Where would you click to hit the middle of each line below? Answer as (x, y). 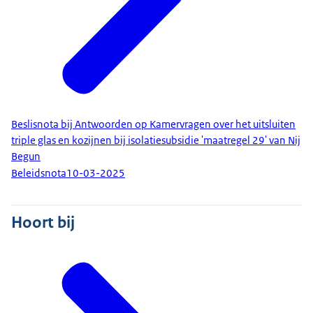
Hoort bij (43, 222)
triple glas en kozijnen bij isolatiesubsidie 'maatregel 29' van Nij (156, 140)
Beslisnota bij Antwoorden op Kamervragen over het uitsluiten (153, 124)
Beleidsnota (39, 174)
